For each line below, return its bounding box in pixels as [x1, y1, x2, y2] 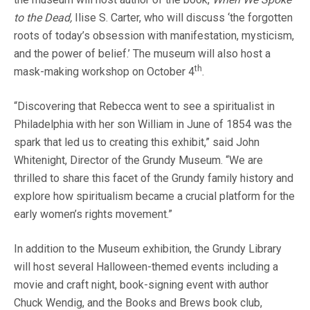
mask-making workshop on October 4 [14, 65, 194, 79]
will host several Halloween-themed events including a [14, 260, 278, 274]
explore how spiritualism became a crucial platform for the [14, 190, 295, 203]
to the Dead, [14, 11, 75, 25]
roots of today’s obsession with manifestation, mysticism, [14, 29, 294, 43]
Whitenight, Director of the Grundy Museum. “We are [14, 154, 263, 167]
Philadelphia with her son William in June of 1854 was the [14, 118, 292, 131]
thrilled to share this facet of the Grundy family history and [14, 172, 293, 185]
